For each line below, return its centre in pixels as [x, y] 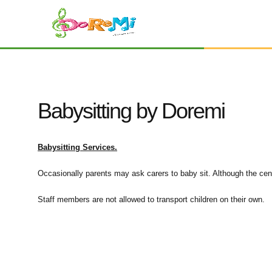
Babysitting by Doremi [131, 111]
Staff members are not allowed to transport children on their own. [151, 199]
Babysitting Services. [77, 147]
